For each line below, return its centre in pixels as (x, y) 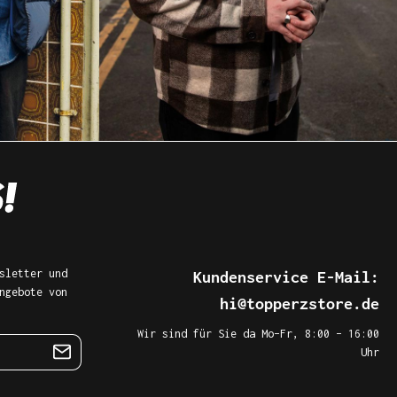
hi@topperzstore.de (300, 303)
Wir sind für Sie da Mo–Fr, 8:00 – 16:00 (258, 333)
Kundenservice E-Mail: (286, 276)
